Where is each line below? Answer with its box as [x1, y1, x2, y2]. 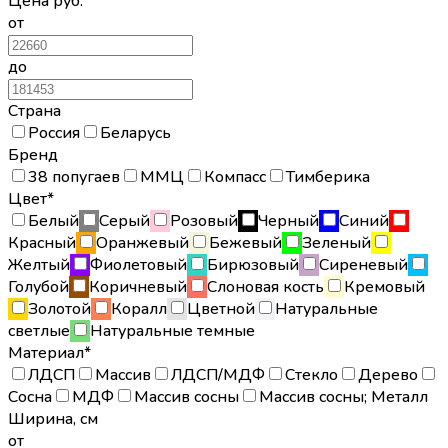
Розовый [170, 209, 238, 232]
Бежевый [209, 231, 282, 254]
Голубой [8, 275, 69, 298]
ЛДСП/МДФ [171, 363, 265, 386]
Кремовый [344, 275, 425, 298]
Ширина [8, 407, 73, 430]
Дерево [358, 363, 418, 386]
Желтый [8, 253, 70, 276]
